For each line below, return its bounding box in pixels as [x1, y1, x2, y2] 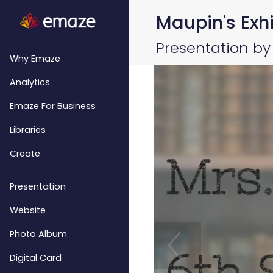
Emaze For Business [10, 100, 96, 112]
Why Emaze [10, 52, 60, 65]
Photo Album [10, 228, 67, 240]
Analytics [10, 76, 50, 88]
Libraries [10, 124, 46, 136]
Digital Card [10, 252, 62, 264]
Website [10, 204, 46, 216]
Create [10, 147, 40, 160]
